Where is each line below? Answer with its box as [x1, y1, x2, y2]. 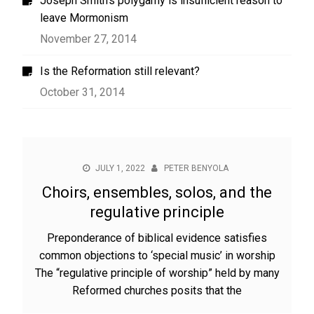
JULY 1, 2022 [95, 163, 145, 173]
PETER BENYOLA [163, 163, 228, 173]
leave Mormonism [40, 11, 129, 25]
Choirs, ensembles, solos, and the [42, 184, 272, 201]
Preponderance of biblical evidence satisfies [47, 231, 267, 245]
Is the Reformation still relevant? [40, 64, 200, 78]
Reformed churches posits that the [72, 284, 242, 297]
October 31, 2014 [40, 86, 125, 99]
